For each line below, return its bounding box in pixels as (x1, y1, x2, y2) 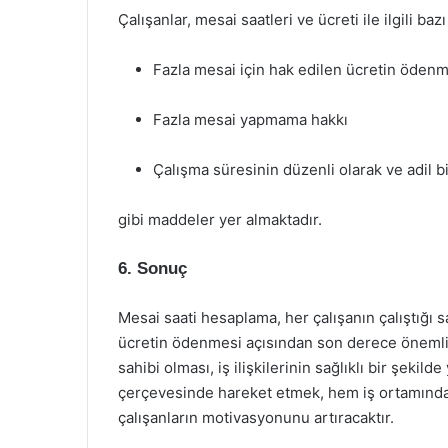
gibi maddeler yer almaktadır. (118, 210, 322, 229)
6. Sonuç (118, 259, 187, 278)
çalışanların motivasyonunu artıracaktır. (118, 408, 394, 427)
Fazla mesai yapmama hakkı (153, 110, 348, 129)
